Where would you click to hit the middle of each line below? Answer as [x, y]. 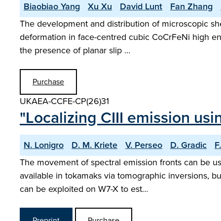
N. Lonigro [44, 145]
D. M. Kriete [94, 145]
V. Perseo [144, 145]
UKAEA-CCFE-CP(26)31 [64, 101]
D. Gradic [188, 145]
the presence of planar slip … [75, 50]
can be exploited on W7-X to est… [84, 189]
